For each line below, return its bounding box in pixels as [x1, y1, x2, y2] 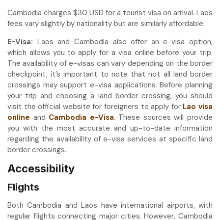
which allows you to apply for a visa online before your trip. [7, 47, 213, 57]
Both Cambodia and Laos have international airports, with [7, 200, 213, 210]
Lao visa [183, 101, 213, 111]
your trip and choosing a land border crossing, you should [7, 90, 213, 101]
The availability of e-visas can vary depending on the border [7, 58, 213, 68]
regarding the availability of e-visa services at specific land [7, 134, 213, 144]
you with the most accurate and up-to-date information [7, 123, 213, 133]
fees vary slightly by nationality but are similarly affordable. [7, 18, 205, 28]
